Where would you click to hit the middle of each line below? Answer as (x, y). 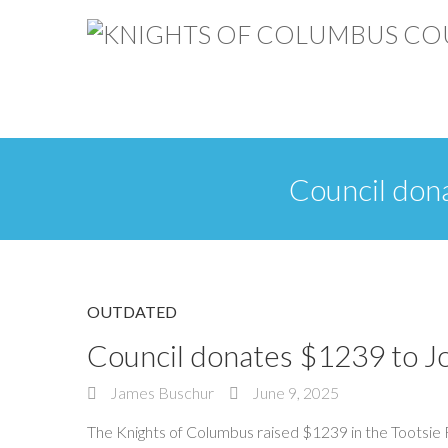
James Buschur (160, 392)
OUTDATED (132, 311)
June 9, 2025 (294, 392)
